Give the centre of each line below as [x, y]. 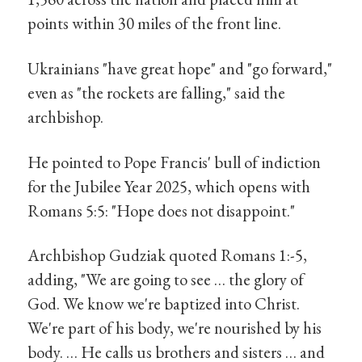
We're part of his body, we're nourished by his [175, 328]
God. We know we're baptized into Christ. [164, 304]
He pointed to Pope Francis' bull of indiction [175, 162]
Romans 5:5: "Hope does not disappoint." [162, 210]
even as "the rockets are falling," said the [157, 93]
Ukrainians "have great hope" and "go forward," [180, 69]
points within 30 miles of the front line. [155, 23]
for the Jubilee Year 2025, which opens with [169, 186]
